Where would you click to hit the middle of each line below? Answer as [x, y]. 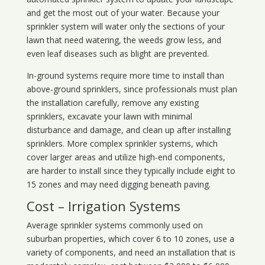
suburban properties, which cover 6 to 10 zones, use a [130, 239]
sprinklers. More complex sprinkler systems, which [122, 144]
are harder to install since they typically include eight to [131, 171]
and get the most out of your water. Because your [123, 13]
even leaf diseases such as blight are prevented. [117, 54]
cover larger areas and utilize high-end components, [126, 157]
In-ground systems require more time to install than [125, 76]
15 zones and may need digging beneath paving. [118, 185]
